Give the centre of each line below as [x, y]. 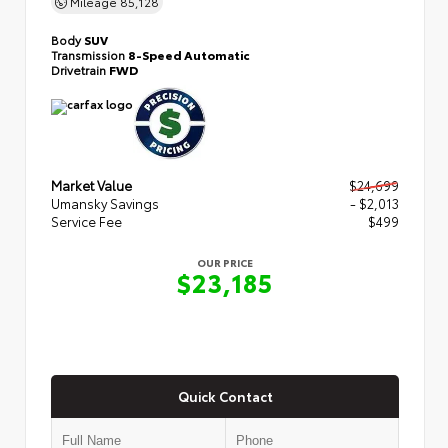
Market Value [91, 184]
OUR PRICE [225, 262]
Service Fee [86, 220]
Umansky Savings [105, 202]
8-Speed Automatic [189, 54]
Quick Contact [225, 396]
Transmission [89, 54]
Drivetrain [80, 69]
